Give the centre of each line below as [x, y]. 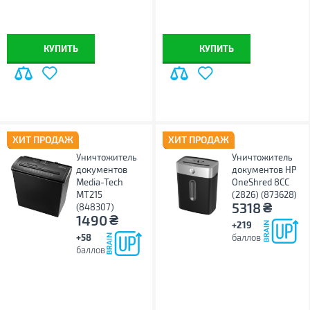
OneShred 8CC [261, 182]
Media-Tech [100, 182]
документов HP [265, 170]
